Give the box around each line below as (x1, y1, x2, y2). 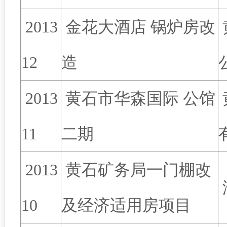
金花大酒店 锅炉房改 (61, 18, 215, 36)
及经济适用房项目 (61, 196, 191, 214)
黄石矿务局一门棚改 (61, 161, 211, 179)
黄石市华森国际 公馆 (61, 89, 215, 107)
